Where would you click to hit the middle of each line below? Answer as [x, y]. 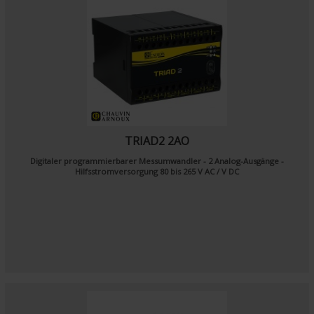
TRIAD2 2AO [157, 141]
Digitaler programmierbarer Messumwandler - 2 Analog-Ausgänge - [157, 161]
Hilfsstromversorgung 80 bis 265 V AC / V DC [157, 171]
